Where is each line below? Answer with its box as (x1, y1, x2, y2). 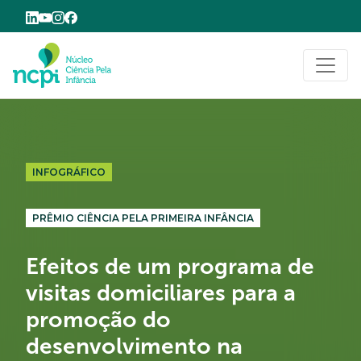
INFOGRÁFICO (31, 166, 106, 178)
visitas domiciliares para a (26, 280, 296, 306)
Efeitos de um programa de (26, 254, 314, 280)
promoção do (26, 307, 171, 333)
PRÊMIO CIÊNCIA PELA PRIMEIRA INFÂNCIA (31, 212, 254, 225)
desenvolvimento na (26, 334, 243, 359)
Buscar (265, 60, 309, 75)
